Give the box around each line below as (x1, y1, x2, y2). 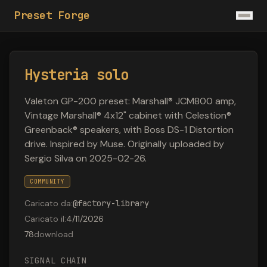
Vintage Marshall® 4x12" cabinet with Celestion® (24, 109, 231, 122)
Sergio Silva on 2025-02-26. (24, 152, 147, 164)
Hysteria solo (24, 66, 129, 84)
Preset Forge (14, 8, 90, 22)
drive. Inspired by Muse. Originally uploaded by (24, 138, 224, 150)
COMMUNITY (30, 178, 65, 185)
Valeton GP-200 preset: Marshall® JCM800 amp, (24, 95, 236, 107)
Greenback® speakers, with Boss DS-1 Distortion (24, 123, 234, 136)
